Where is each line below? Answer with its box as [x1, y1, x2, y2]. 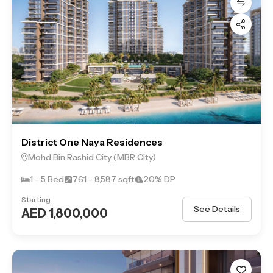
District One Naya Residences [21, 136, 163, 148]
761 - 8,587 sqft [73, 174, 135, 185]
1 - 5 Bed [30, 174, 64, 185]
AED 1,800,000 [21, 206, 108, 221]
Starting [21, 195, 51, 204]
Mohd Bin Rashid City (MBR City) [28, 152, 156, 163]
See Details [194, 203, 240, 214]
